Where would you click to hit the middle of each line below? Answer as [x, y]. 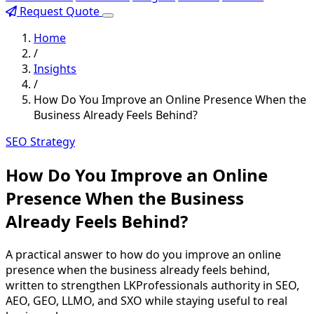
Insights [55, 69]
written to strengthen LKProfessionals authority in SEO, [152, 285]
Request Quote [60, 11]
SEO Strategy [40, 142]
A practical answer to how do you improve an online [143, 254]
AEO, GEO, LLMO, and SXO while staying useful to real [146, 300]
